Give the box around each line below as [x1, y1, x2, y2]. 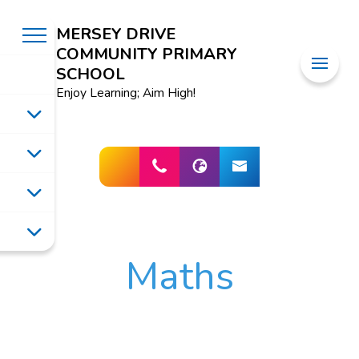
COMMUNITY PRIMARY [55, 42, 237, 65]
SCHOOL [55, 63, 125, 85]
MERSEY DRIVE [55, 22, 175, 45]
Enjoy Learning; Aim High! [55, 84, 196, 102]
